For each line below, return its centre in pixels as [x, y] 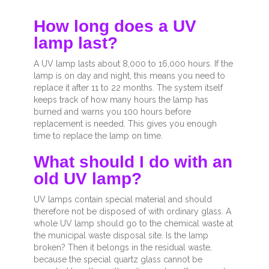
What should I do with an [133, 162]
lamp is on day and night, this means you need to [129, 76]
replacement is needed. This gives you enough [125, 124]
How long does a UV [115, 26]
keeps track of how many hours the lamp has [121, 100]
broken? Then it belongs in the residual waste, [123, 248]
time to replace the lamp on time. [99, 136]
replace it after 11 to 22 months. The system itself [128, 88]
